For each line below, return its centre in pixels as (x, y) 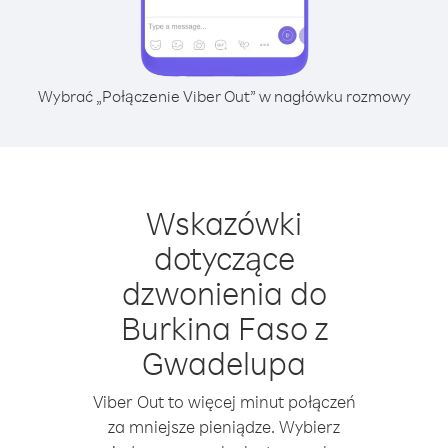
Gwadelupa (224, 362)
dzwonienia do (224, 292)
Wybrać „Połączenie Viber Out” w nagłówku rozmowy (224, 96)
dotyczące (224, 257)
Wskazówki (224, 222)
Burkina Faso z (224, 327)
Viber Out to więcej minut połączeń (224, 401)
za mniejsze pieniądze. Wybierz (224, 426)
